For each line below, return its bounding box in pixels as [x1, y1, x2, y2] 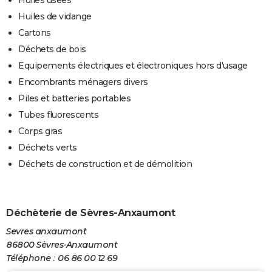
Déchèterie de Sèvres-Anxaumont [6, 207, 175, 219]
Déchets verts [18, 142, 77, 154]
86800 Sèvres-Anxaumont [6, 239, 117, 250]
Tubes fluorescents [18, 109, 98, 121]
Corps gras [18, 126, 62, 137]
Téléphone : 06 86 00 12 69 [6, 252, 117, 263]
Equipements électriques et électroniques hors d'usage [18, 60, 248, 72]
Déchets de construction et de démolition [18, 158, 192, 170]
